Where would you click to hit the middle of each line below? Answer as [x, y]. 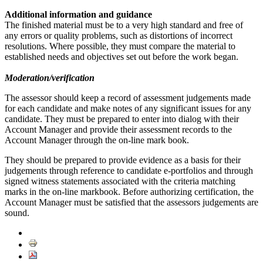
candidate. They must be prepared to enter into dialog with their [122, 119]
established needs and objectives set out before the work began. [122, 56]
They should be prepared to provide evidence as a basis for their [123, 160]
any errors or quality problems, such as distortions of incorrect [119, 35]
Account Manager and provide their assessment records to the [118, 129]
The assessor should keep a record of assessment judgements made [128, 97]
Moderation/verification [50, 77]
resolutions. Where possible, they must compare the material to [120, 46]
